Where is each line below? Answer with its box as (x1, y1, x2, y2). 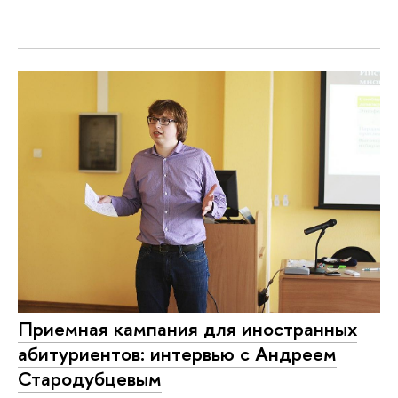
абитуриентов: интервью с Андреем (18, 340, 337, 368)
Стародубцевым (18, 365, 162, 393)
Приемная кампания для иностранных (18, 315, 357, 343)
